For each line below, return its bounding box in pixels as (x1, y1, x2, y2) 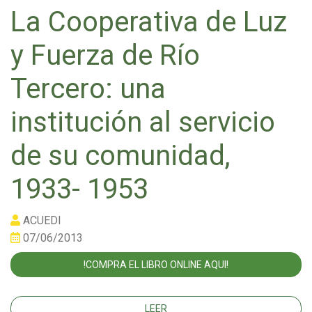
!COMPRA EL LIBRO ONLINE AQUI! (84, 259, 228, 271)
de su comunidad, (10, 139, 230, 173)
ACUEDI (20, 214, 61, 228)
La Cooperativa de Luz (10, 6, 287, 39)
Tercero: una (10, 72, 166, 106)
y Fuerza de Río (10, 39, 200, 72)
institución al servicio (10, 106, 275, 139)
